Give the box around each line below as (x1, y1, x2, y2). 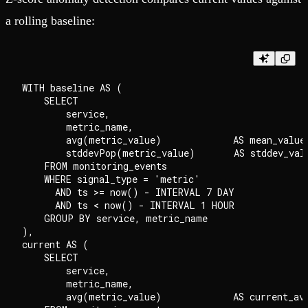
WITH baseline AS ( (22, 81, 122, 95)
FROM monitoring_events (22, 159, 167, 173)
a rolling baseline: (5, 14, 95, 28)
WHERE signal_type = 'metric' (22, 173, 200, 186)
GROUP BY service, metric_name (22, 212, 208, 225)
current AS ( (22, 238, 89, 252)
